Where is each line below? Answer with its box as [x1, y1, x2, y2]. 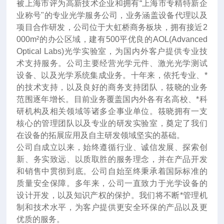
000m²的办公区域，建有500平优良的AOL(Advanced [16, 34, 207, 43]
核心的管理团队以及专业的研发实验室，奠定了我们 [16, 118, 207, 127]
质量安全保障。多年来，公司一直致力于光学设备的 [16, 178, 207, 187]
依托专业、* [163, 70, 207, 79]
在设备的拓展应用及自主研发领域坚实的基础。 [16, 130, 185, 139]
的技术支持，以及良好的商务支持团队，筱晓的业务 [16, 82, 207, 91]
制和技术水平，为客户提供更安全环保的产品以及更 [16, 202, 207, 211]
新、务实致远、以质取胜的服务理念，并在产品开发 [16, 154, 207, 163]
